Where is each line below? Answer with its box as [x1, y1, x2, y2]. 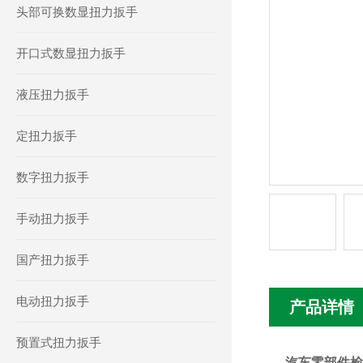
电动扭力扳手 [16, 294, 89, 308]
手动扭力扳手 [16, 211, 89, 225]
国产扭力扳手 [16, 253, 89, 267]
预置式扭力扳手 [16, 335, 101, 349]
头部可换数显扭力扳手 [16, 5, 138, 19]
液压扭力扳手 [16, 88, 89, 101]
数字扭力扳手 [16, 170, 89, 184]
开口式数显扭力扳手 [16, 46, 126, 60]
